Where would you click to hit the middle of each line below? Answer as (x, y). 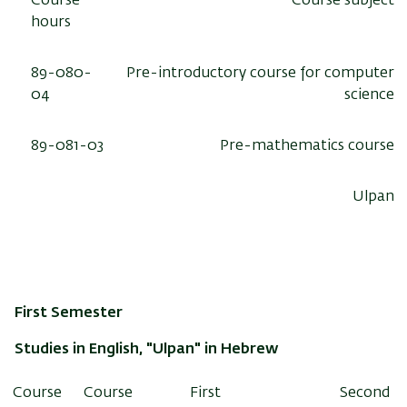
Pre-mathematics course (307, 146)
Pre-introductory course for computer (260, 73)
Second (365, 393)
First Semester (69, 313)
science (369, 95)
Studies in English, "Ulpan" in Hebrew (146, 349)
